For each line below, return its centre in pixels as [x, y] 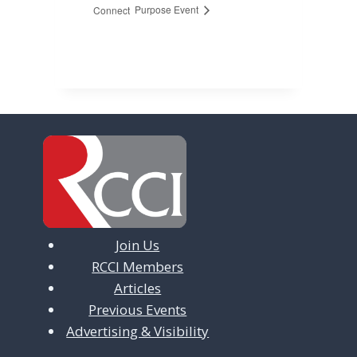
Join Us [138, 245]
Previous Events [138, 310]
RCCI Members [138, 267]
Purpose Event [167, 10]
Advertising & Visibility [138, 331]
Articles [138, 288]
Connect [111, 10]
